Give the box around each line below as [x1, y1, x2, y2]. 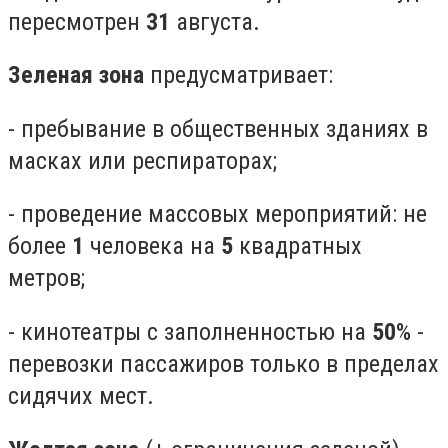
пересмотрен [8, 7, 146, 36]
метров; [8, 264, 85, 293]
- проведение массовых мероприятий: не [8, 200, 427, 229]
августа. [170, 7, 260, 36]
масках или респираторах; [8, 146, 277, 175]
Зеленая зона [8, 61, 144, 90]
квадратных [233, 232, 362, 261]
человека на [84, 232, 221, 261]
